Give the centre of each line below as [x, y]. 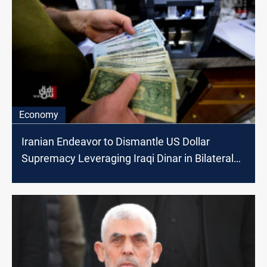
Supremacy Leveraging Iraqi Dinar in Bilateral [128, 159]
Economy [39, 115]
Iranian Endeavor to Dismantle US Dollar [116, 142]
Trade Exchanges [62, 175]
